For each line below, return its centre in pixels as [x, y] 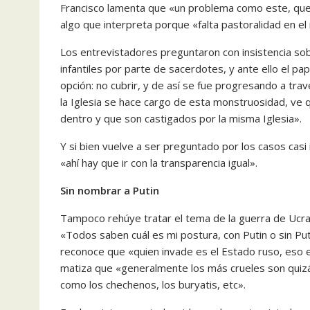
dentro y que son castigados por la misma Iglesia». [181, 118]
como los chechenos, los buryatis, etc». [153, 284]
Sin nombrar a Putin [110, 190]
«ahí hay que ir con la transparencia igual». [159, 162]
